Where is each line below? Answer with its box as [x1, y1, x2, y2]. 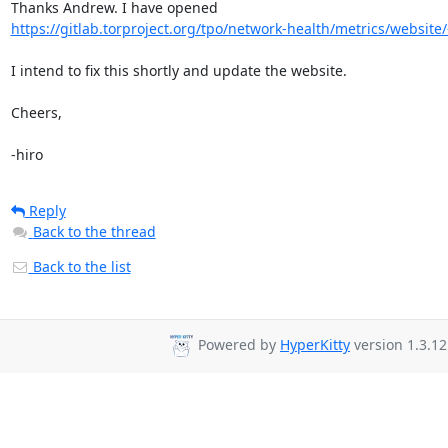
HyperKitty [280, 335, 350, 355]
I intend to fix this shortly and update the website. [10, 61, 347, 80]
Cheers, [10, 103, 62, 122]
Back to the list [28, 257, 131, 276]
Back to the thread [32, 222, 156, 241]
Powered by [194, 335, 280, 355]
